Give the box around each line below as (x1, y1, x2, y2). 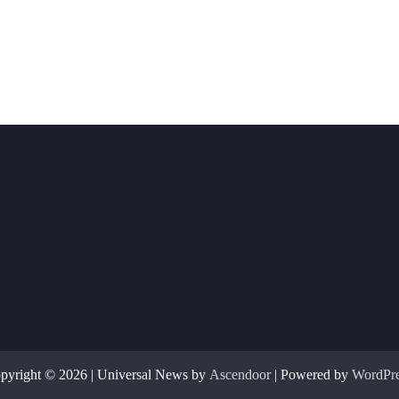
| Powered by (270, 367, 352, 383)
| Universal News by (90, 367, 209, 383)
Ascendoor (208, 367, 271, 383)
